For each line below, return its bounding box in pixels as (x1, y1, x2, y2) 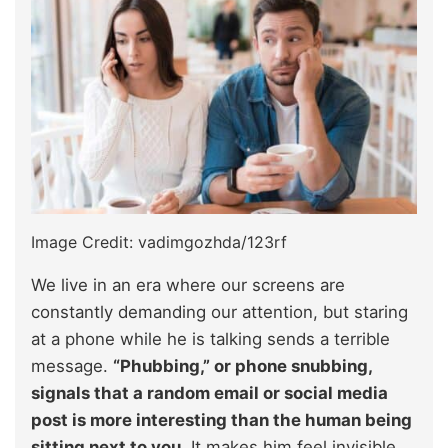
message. (31, 355, 113, 376)
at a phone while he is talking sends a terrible (31, 328, 390, 349)
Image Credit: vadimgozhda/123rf (31, 231, 287, 252)
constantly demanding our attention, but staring (31, 301, 408, 322)
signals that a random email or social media (31, 382, 388, 403)
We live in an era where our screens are (31, 274, 345, 295)
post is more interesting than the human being (31, 409, 412, 430)
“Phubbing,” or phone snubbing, (113, 355, 372, 376)
